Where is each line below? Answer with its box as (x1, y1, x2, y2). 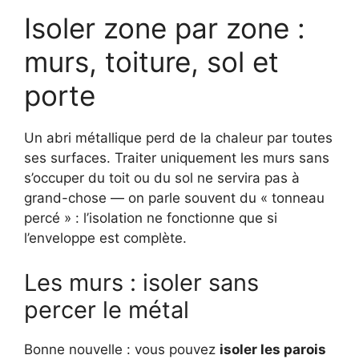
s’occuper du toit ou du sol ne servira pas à (24, 170, 300, 187)
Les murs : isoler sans (24, 268, 259, 296)
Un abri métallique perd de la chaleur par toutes (24, 130, 333, 147)
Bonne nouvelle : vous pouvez (24, 341, 220, 357)
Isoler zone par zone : (24, 11, 305, 46)
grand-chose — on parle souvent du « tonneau (24, 190, 325, 207)
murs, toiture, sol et (24, 45, 279, 79)
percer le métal (24, 295, 189, 324)
